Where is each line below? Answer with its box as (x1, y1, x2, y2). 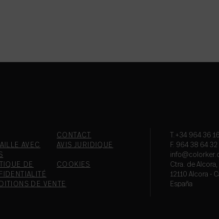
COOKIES (57, 161, 90, 168)
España (170, 181, 193, 188)
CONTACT (57, 132, 91, 139)
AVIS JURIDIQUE (57, 142, 113, 149)
